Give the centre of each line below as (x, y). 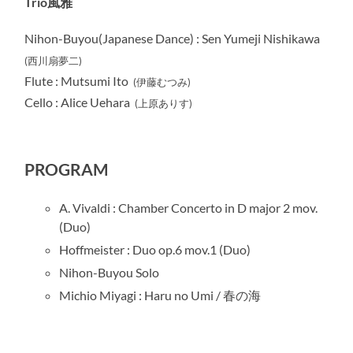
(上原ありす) (164, 103)
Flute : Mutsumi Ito (78, 80)
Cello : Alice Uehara (80, 102)
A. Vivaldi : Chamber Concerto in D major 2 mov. (189, 208)
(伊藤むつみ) (161, 82)
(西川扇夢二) (54, 60)
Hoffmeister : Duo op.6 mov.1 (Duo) (155, 250)
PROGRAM (67, 170)
